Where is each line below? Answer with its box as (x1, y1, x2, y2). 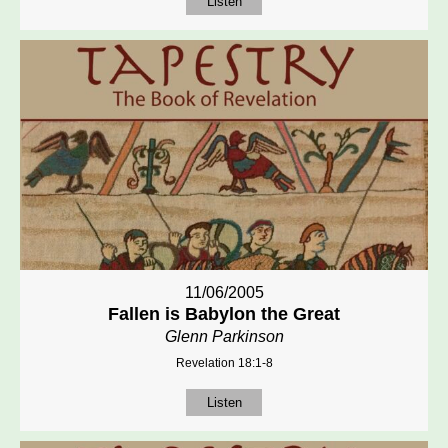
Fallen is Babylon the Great (108, 303, 340, 324)
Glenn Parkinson (164, 327, 284, 345)
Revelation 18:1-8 (175, 355, 273, 370)
